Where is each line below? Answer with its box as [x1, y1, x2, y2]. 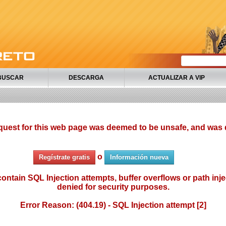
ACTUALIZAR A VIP [148, 74, 205, 81]
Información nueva [110, 153, 168, 161]
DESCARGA [69, 74, 104, 81]
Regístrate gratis [39, 153, 90, 161]
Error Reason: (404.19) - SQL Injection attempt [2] [20, 201, 206, 209]
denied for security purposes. [56, 183, 169, 191]
